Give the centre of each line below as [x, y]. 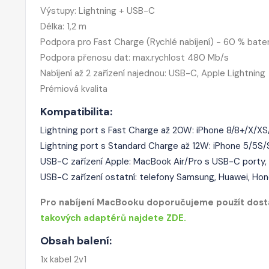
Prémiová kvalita [74, 89]
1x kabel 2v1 [63, 259]
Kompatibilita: [76, 111]
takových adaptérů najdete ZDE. [113, 218]
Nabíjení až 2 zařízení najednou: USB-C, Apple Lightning [153, 73]
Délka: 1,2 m [63, 26]
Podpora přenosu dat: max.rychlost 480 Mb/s [134, 57]
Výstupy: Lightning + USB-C [98, 11]
